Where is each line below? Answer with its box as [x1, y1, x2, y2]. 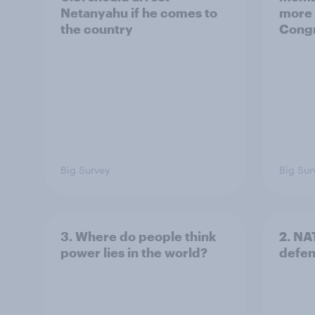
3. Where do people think [60, 229, 216, 244]
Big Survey [60, 164, 110, 176]
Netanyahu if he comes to [60, 5, 217, 20]
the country [60, 21, 133, 37]
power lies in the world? [60, 245, 207, 260]
